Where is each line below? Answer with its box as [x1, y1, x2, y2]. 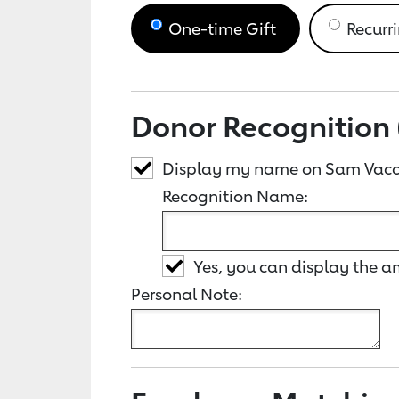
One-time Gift [168, 19, 276, 38]
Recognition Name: [162, 186, 308, 206]
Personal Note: [131, 284, 242, 304]
